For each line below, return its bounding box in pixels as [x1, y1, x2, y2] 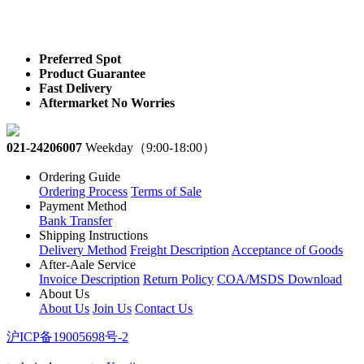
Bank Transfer [39, 214, 112, 228]
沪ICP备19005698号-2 [6, 330, 128, 344]
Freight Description [130, 243, 229, 258]
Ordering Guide [39, 170, 120, 184]
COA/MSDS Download [217, 272, 342, 287]
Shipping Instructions [39, 228, 148, 243]
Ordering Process [39, 184, 128, 199]
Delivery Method [39, 243, 127, 258]
